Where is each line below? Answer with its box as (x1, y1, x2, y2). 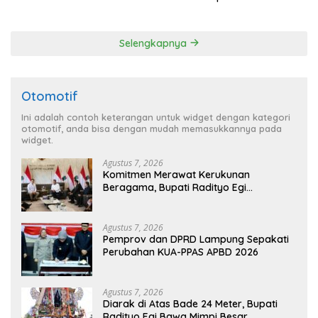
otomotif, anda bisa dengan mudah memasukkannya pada (21, 122, 282, 134)
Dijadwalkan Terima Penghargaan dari (103, 193, 287, 207)
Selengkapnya (119, 36, 190, 50)
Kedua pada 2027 (168, 15, 253, 28)
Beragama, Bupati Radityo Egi (103, 180, 246, 194)
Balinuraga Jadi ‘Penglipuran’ (168, 2, 307, 16)
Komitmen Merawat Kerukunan (103, 168, 250, 181)
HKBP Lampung (103, 206, 175, 219)
